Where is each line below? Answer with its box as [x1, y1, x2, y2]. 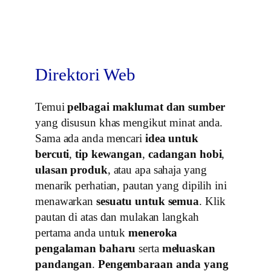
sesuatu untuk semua [96, 195, 200, 208]
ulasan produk [35, 163, 108, 177]
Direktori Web [35, 65, 135, 85]
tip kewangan [75, 148, 142, 161]
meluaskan [162, 242, 215, 255]
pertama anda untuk [35, 226, 129, 240]
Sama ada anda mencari [35, 132, 145, 145]
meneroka [128, 226, 178, 240]
